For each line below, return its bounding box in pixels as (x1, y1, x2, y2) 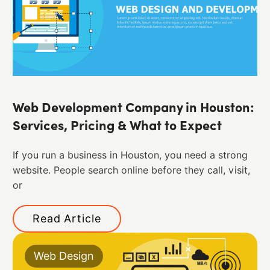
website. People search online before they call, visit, (12, 165, 250, 177)
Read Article (32, 212, 101, 225)
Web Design (33, 249, 94, 262)
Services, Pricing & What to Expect (12, 120, 222, 134)
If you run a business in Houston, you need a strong (12, 149, 248, 162)
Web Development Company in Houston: (12, 102, 254, 116)
